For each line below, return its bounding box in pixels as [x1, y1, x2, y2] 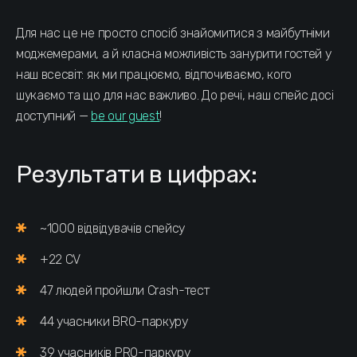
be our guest [91, 108, 160, 124]
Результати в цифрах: [16, 160, 257, 190]
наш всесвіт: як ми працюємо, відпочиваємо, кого [16, 67, 292, 83]
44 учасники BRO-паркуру [40, 314, 188, 330]
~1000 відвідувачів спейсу [40, 221, 185, 237]
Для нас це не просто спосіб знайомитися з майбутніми [16, 25, 330, 41]
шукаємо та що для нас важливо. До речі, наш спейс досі [16, 88, 334, 104]
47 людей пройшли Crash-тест [40, 283, 210, 299]
